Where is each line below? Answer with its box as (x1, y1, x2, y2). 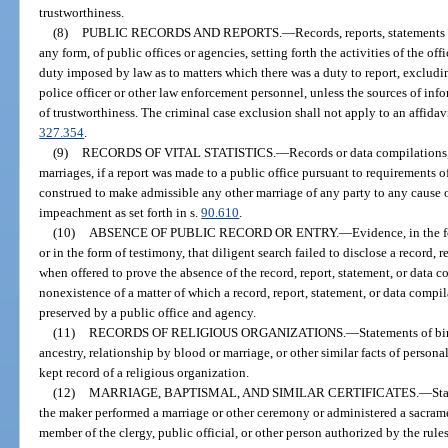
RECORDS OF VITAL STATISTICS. (81, 144, 276, 160)
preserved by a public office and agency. (39, 304, 257, 320)
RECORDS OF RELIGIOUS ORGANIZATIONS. (88, 324, 346, 340)
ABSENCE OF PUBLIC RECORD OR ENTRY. (88, 224, 339, 240)
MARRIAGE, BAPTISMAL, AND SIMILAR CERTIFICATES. (88, 384, 419, 400)
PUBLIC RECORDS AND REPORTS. (81, 24, 282, 40)
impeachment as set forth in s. (39, 204, 202, 220)
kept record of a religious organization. (39, 364, 250, 380)
